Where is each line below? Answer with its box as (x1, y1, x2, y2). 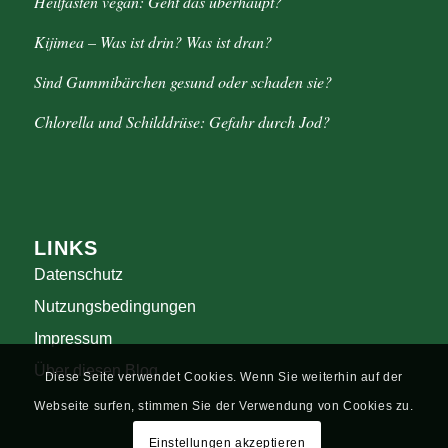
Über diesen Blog (33, 361, 158, 379)
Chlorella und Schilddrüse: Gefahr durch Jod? (33, 110, 330, 132)
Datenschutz (33, 265, 123, 283)
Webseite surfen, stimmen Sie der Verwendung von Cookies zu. (34, 399, 414, 414)
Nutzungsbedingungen (33, 297, 196, 315)
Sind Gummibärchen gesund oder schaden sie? (33, 70, 332, 92)
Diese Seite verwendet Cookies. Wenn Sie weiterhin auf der (44, 370, 404, 385)
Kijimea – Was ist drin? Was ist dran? (33, 30, 272, 52)
